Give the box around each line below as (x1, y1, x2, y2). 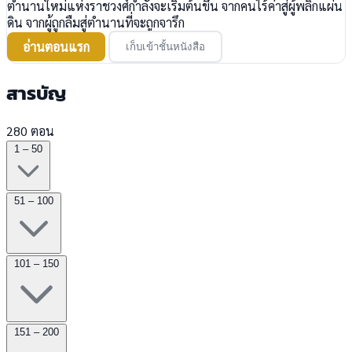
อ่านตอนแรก (23, 38, 90, 55)
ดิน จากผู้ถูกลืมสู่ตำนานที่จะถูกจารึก (7, 13, 185, 31)
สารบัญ (6, 79, 66, 107)
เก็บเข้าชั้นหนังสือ (126, 40, 205, 53)
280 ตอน (6, 122, 54, 139)
